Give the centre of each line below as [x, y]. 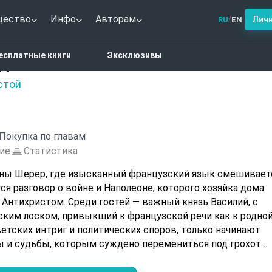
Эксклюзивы [134, 55]
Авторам [115, 19]
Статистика [51, 151]
